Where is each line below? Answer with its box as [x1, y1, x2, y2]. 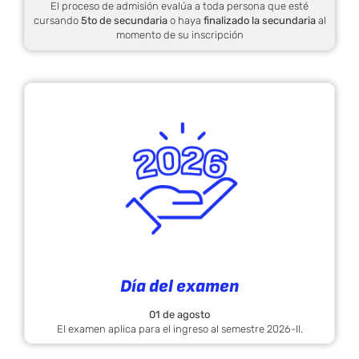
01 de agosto [149, 308, 210, 321]
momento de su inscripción [115, 29, 244, 42]
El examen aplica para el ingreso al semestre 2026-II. [56, 322, 303, 335]
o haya [167, 14, 204, 27]
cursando [33, 14, 81, 27]
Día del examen [120, 276, 239, 298]
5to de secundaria [80, 14, 167, 27]
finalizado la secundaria [203, 14, 316, 27]
